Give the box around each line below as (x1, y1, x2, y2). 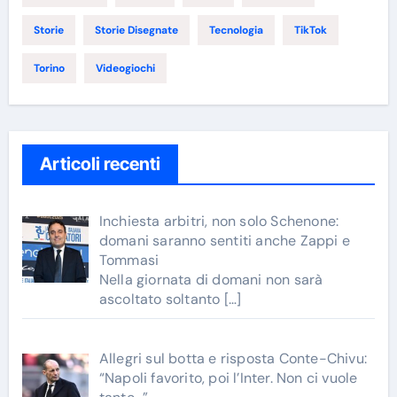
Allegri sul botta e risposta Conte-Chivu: (98, 349, 367, 368)
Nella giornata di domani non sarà (98, 270, 323, 289)
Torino (33, 61, 65, 75)
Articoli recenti (39, 153, 160, 175)
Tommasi (98, 251, 160, 269)
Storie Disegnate (94, 23, 178, 37)
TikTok (293, 23, 327, 37)
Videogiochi (95, 61, 155, 75)
